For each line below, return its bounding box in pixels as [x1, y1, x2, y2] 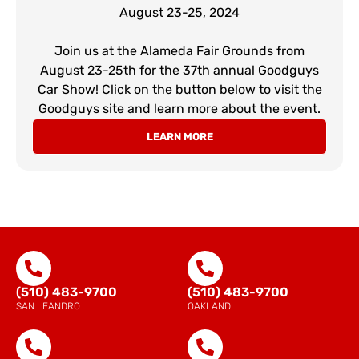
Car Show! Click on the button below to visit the [37, 81, 322, 97]
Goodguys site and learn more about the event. [38, 100, 321, 116]
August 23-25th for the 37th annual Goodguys [40, 62, 319, 78]
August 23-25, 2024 [119, 4, 240, 20]
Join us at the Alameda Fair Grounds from [54, 42, 305, 58]
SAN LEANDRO [16, 300, 80, 312]
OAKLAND [188, 300, 231, 312]
